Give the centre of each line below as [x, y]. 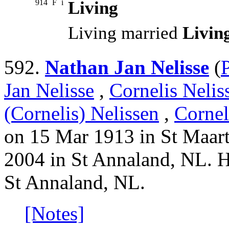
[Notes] [54, 214]
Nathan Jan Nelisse [127, 67]
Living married [125, 33]
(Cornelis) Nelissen [82, 113]
